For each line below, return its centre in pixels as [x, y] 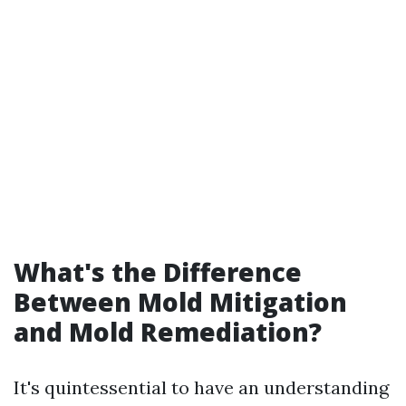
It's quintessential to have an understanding [201, 387]
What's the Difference [158, 272]
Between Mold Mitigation [180, 302]
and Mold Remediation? [168, 332]
